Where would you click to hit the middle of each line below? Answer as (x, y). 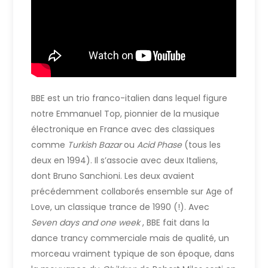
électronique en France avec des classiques (123, 129)
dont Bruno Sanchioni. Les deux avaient (113, 176)
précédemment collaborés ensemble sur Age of (133, 191)
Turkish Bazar (96, 144)
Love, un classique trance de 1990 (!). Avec (121, 207)
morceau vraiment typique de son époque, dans (133, 253)
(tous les (203, 144)
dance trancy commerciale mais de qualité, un (130, 238)
